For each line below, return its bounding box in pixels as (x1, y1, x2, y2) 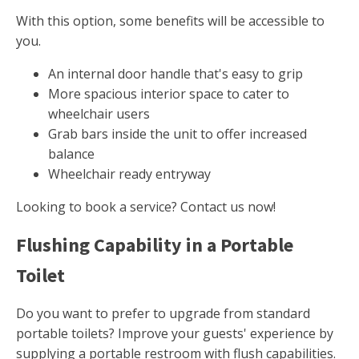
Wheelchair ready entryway (48, 165, 211, 184)
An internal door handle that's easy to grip (48, 65, 303, 83)
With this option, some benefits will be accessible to (16, 12, 325, 30)
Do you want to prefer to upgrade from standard (16, 305, 310, 323)
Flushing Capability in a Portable (16, 232, 293, 258)
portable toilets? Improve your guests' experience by (16, 325, 333, 343)
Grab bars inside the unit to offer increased (48, 125, 307, 143)
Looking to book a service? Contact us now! (16, 198, 276, 216)
